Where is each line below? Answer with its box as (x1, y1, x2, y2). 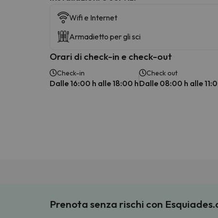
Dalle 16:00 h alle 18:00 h (50, 78, 139, 88)
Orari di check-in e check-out (50, 50, 172, 62)
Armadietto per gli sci (69, 31, 141, 41)
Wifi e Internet (69, 12, 117, 22)
